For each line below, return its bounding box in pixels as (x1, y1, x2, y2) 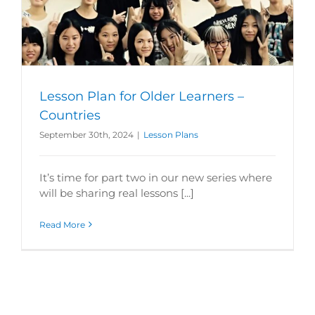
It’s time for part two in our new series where (39, 170, 272, 184)
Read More (39, 219, 85, 230)
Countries (39, 107, 101, 123)
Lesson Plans (143, 129, 198, 140)
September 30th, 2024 (39, 129, 134, 140)
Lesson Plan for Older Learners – (39, 88, 244, 104)
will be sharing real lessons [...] (39, 186, 194, 200)
